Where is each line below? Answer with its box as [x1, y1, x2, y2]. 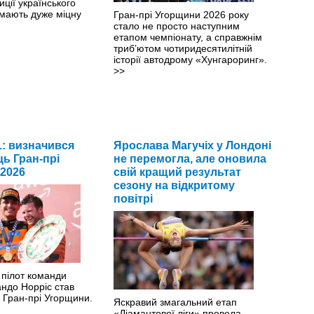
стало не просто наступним [113, 20, 240, 32]
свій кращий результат [113, 165, 241, 178]
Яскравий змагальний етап [113, 296, 237, 308]
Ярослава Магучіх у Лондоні [113, 139, 271, 151]
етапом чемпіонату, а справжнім [113, 31, 262, 43]
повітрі [113, 192, 153, 205]
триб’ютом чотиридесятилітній [113, 42, 252, 54]
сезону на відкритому [113, 179, 235, 191]
